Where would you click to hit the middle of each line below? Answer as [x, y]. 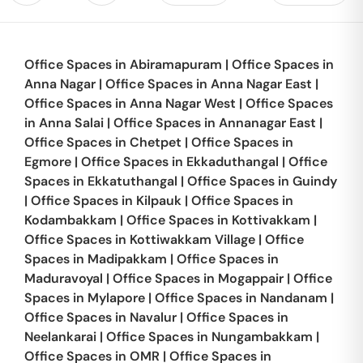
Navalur [153, 317]
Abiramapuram [176, 64]
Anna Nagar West [183, 103]
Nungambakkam [262, 337]
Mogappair [251, 278]
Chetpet [156, 142]
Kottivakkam [271, 220]
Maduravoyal [64, 278]
